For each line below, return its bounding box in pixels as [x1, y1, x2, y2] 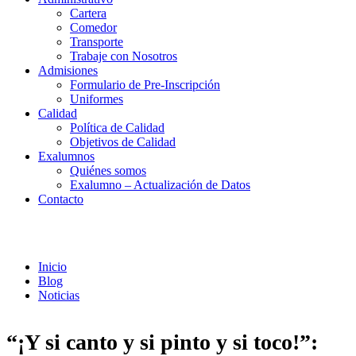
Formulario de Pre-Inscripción [70, 78, 220, 91]
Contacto [38, 192, 83, 206]
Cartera [70, 6, 106, 20]
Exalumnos [38, 149, 95, 163]
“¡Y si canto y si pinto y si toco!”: [6, 329, 318, 354]
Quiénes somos [70, 164, 146, 177]
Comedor [70, 21, 117, 34]
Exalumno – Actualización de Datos [70, 178, 250, 192]
